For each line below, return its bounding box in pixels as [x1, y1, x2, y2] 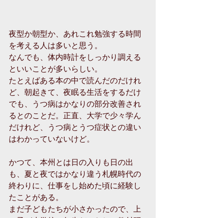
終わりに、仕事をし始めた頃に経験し [9, 180, 141, 191]
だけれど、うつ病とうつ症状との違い [9, 122, 141, 132]
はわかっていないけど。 [9, 133, 94, 144]
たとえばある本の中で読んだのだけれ [9, 75, 141, 86]
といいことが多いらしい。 [9, 63, 102, 74]
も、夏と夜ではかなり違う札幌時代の [9, 168, 141, 179]
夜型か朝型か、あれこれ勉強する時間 [9, 28, 141, 39]
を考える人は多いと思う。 [9, 40, 102, 51]
